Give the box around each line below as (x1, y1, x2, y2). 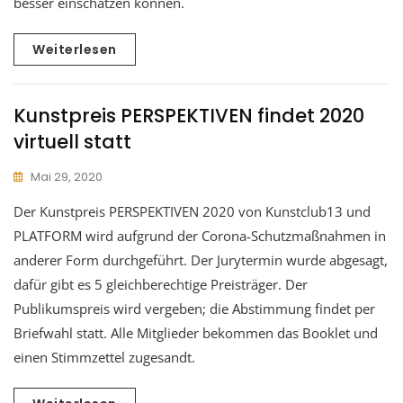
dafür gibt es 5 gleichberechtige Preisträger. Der (13, 274, 308, 293)
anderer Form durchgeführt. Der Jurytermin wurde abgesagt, (13, 250, 388, 269)
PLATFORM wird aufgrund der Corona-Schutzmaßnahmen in (13, 226, 386, 245)
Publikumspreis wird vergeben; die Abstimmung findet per (13, 299, 375, 318)
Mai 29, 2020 (31, 167, 103, 185)
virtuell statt (13, 128, 131, 155)
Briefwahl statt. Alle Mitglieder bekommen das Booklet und (13, 323, 378, 342)
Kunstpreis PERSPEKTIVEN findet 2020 (13, 102, 364, 129)
